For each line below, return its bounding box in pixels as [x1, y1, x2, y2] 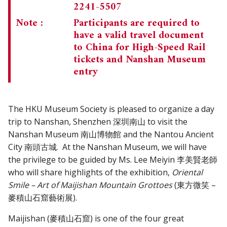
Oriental [170, 167, 203, 178]
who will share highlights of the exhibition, [8, 167, 170, 178]
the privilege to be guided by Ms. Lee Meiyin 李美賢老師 [8, 154, 217, 166]
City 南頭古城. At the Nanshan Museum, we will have [8, 141, 207, 153]
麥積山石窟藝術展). [8, 192, 77, 204]
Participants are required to [73, 15, 200, 33]
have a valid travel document [73, 27, 204, 45]
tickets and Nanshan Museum [73, 51, 206, 69]
